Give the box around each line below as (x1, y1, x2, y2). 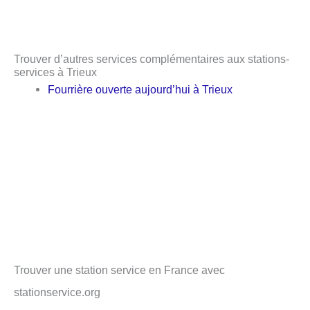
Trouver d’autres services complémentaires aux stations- (14, 52, 289, 65)
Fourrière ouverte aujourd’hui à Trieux (48, 82, 233, 95)
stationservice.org (14, 285, 100, 298)
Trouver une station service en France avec (14, 263, 225, 276)
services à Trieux (14, 65, 97, 78)
